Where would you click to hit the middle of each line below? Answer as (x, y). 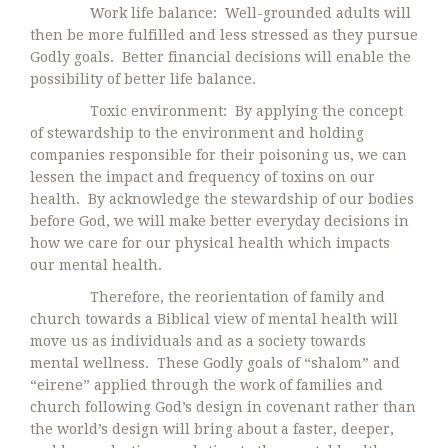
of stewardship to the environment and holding (197, 132)
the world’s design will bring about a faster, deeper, (212, 428)
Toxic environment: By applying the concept (216, 110)
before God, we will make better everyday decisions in (219, 220)
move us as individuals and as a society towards (198, 340)
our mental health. (96, 264)
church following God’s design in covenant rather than (223, 406)
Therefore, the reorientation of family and (207, 296)
